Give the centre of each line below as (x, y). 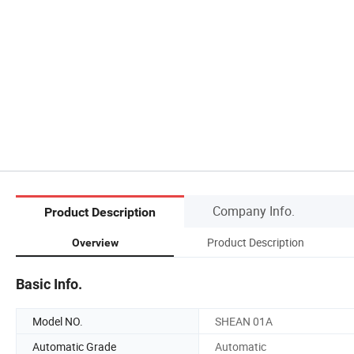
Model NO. (58, 321)
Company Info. (254, 211)
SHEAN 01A (244, 321)
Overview (95, 242)
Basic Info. (49, 284)
